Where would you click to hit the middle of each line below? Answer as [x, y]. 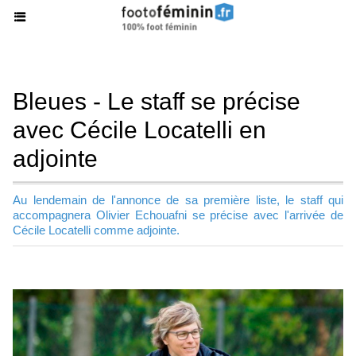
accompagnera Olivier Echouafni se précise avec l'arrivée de [178, 215]
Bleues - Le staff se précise [157, 101]
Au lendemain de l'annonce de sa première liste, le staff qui [178, 200]
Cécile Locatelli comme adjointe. [96, 230]
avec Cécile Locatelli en [139, 130]
